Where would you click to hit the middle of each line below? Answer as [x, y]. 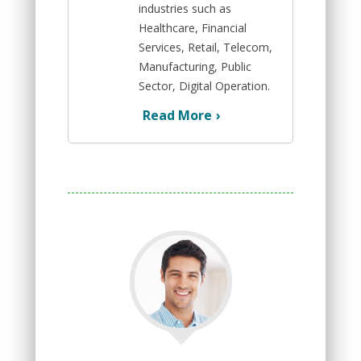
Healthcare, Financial [193, 27]
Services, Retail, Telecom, [205, 47]
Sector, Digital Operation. [204, 85]
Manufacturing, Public [195, 66]
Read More [177, 115]
